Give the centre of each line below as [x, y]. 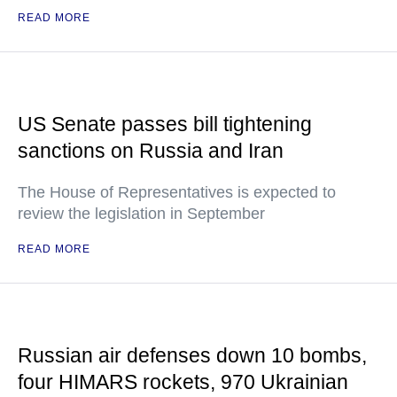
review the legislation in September [141, 214]
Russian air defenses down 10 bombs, [192, 356]
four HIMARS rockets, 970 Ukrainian [183, 382]
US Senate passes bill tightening [165, 125]
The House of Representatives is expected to [177, 193]
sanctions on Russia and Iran [151, 151]
